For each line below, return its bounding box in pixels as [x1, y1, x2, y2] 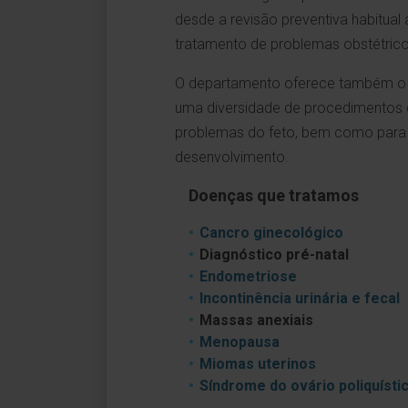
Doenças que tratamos [189, 186, 359, 205]
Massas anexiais [199, 311, 313, 329]
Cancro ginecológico [199, 224, 343, 241]
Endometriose [199, 268, 297, 285]
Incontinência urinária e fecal [199, 290, 400, 307]
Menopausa [199, 333, 280, 351]
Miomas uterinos [199, 355, 316, 372]
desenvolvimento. [175, 148, 289, 166]
